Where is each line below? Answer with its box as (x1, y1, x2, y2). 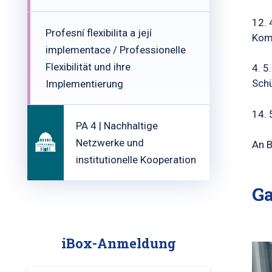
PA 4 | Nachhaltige (76, 120, 158, 132)
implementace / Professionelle (46, 44, 186, 56)
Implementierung (46, 78, 123, 90)
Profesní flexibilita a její (46, 27, 152, 39)
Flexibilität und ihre (46, 61, 131, 73)
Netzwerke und (76, 137, 144, 149)
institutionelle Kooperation (76, 154, 196, 166)
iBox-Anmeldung (61, 234, 176, 252)
